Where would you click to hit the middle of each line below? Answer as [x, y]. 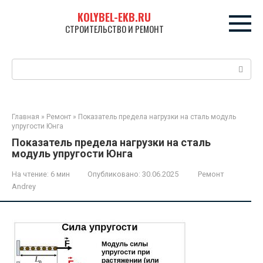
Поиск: [26, 65]
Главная [26, 117]
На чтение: [30, 174]
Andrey [24, 186]
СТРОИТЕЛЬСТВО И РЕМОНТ [114, 29]
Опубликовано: [114, 174]
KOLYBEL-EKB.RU [114, 17]
